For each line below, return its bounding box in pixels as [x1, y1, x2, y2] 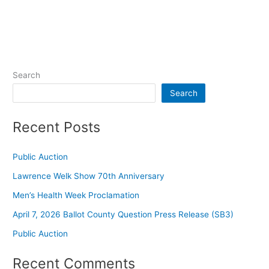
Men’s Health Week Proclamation [13, 190, 140, 200]
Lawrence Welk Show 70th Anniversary [13, 171, 165, 181]
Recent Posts [13, 118, 101, 136]
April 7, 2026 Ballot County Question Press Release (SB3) [13, 209, 234, 219]
